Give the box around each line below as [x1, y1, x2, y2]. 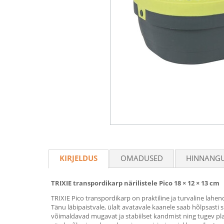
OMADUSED [120, 153, 163, 163]
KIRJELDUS [59, 153, 97, 163]
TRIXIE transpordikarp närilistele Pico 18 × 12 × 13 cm [51, 178, 219, 187]
